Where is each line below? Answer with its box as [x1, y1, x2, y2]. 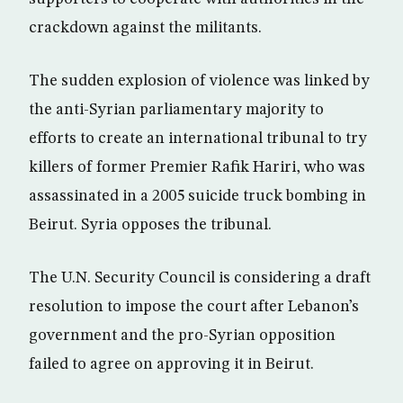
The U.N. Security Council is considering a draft [29, 270, 371, 286]
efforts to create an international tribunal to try [29, 130, 367, 147]
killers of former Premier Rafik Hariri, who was [29, 159, 365, 175]
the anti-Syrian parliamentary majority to [29, 102, 324, 118]
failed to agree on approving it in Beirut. [29, 356, 314, 372]
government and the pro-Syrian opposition [29, 327, 336, 344]
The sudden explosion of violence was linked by [29, 73, 370, 89]
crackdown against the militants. [29, 20, 262, 36]
